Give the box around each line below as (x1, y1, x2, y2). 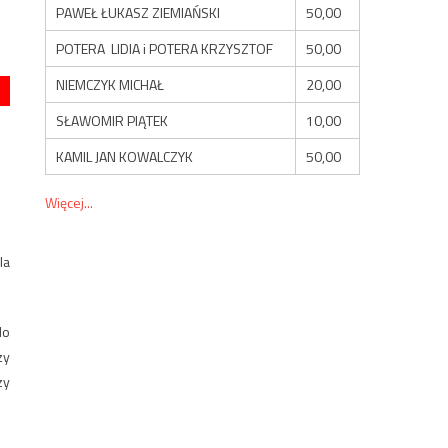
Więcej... (45, 191, 94, 213)
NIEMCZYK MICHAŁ (56, 73, 165, 95)
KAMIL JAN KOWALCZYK (56, 145, 194, 167)
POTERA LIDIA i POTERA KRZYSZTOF (56, 37, 274, 59)
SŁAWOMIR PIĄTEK (56, 109, 169, 131)
